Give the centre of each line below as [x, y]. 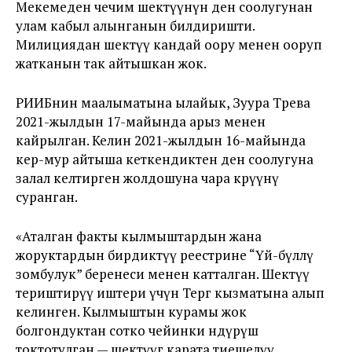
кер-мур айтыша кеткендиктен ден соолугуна [165, 159]
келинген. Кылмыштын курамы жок [131, 312]
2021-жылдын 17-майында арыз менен [141, 121]
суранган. [47, 197]
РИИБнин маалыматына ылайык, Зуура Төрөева [163, 103]
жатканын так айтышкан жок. [111, 63]
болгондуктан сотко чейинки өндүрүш [137, 330]
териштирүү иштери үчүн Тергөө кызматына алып [170, 293]
